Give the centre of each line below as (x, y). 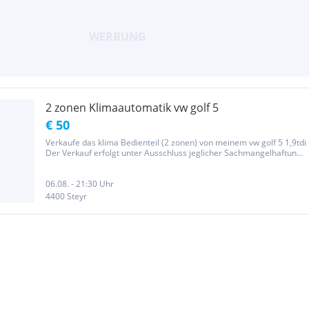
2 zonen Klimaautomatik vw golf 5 (132, 108)
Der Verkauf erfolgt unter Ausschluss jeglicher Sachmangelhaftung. (175, 153)
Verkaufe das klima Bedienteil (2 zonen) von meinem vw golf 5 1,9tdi (176, 142)
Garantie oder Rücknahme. (97, 163)
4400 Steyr (66, 196)
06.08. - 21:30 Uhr (80, 184)
